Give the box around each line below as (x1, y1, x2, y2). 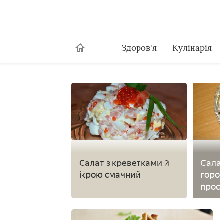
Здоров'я (121, 42, 157, 53)
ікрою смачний (79, 169, 141, 180)
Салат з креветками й (79, 157, 169, 168)
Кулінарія (172, 42, 212, 53)
